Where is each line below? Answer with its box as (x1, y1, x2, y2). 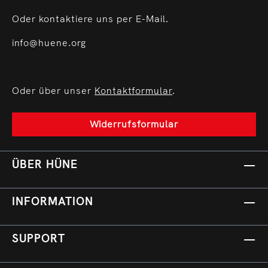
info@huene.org (12, 36, 86, 49)
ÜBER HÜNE (12, 157, 78, 172)
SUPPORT (12, 231, 65, 246)
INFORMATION (12, 194, 93, 209)
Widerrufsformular (90, 118, 178, 130)
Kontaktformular (95, 84, 172, 97)
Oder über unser (12, 84, 95, 97)
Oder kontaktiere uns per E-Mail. (12, 13, 169, 25)
